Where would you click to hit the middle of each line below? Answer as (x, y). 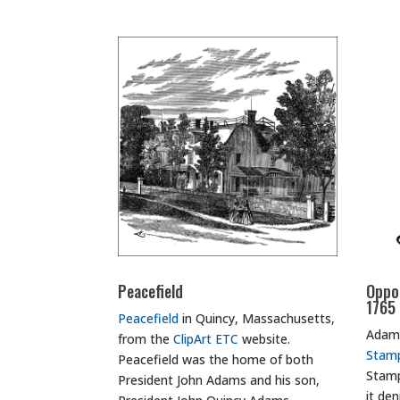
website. (264, 338)
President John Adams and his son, (219, 379)
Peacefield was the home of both (216, 359)
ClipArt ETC (206, 338)
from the (146, 338)
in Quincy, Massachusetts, (257, 318)
